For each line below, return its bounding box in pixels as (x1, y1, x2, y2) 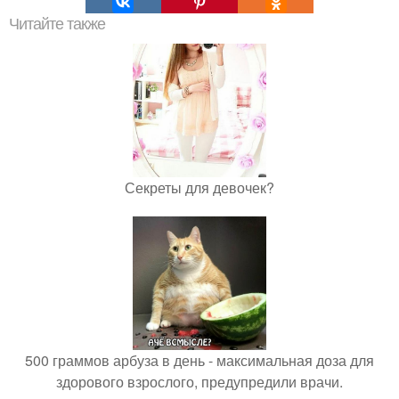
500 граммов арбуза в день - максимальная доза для (25, 350, 374, 370)
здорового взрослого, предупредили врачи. (56, 371, 343, 392)
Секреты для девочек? (125, 177, 274, 198)
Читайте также (9, 15, 105, 33)
